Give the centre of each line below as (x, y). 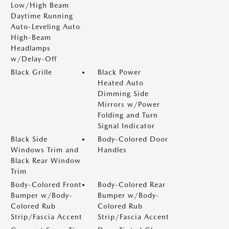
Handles (112, 150)
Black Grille (31, 72)
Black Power (119, 72)
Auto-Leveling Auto (45, 27)
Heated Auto (121, 83)
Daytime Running (42, 16)
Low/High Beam (40, 5)
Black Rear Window (46, 161)
